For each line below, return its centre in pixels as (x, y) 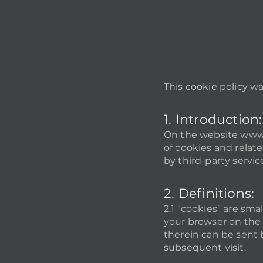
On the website (202, 135)
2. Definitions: (209, 193)
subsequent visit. (205, 247)
